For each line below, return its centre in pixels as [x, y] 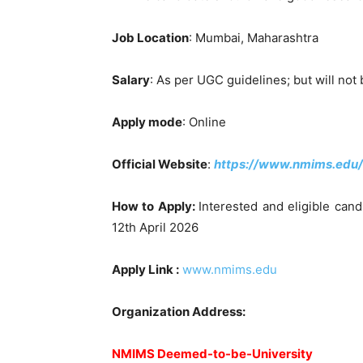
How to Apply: [156, 206]
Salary [131, 79]
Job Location [150, 37]
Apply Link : [145, 269]
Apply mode [147, 122]
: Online [204, 122]
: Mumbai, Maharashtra [254, 37]
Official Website [160, 164]
